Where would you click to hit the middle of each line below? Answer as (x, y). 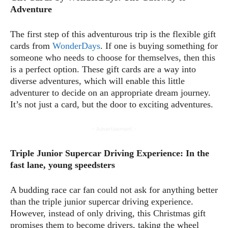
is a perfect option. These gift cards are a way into (103, 69)
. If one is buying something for (159, 46)
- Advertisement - (114, 129)
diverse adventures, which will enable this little (97, 81)
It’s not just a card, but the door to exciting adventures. (112, 104)
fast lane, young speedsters (63, 165)
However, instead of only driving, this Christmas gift (108, 213)
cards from (31, 46)
